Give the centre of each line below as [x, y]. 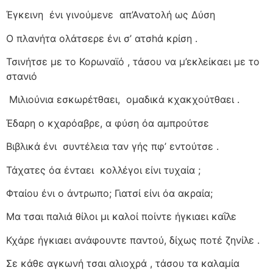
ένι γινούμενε [81, 15]
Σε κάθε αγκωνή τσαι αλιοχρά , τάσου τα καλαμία [123, 264]
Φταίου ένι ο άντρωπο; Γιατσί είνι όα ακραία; [109, 193]
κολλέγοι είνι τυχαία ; [150, 170]
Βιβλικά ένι [31, 147]
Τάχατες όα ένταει [50, 170]
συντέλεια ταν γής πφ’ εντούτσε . [141, 147]
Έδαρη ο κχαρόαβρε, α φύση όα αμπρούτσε [108, 123]
